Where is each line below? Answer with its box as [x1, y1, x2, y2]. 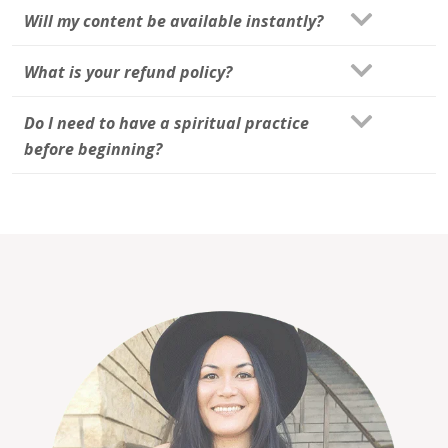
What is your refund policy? [24, 61, 232, 84]
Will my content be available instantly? [24, 10, 323, 33]
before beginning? [24, 138, 162, 161]
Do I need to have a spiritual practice [24, 112, 309, 135]
